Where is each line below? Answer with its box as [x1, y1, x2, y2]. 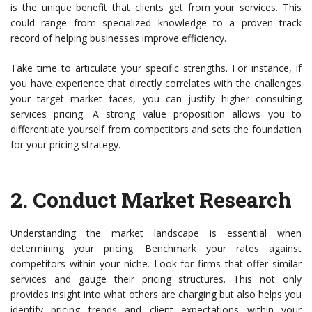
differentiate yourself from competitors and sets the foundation [10, 123, 302, 136]
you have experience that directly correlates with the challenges [10, 77, 302, 91]
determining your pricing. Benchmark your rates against [10, 242, 302, 256]
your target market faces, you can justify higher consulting [10, 92, 302, 106]
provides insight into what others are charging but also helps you [10, 288, 302, 302]
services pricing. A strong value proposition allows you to [10, 107, 302, 121]
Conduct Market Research [33, 186, 292, 214]
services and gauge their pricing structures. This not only [10, 272, 302, 286]
